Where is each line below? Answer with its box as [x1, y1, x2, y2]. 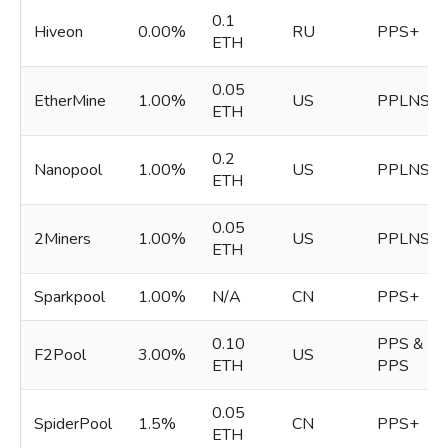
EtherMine [33, 90, 106, 113]
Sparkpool [33, 286, 105, 309]
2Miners [33, 228, 91, 251]
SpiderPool [33, 413, 112, 436]
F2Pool [33, 344, 86, 367]
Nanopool [33, 159, 102, 182]
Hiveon [33, 21, 83, 44]
